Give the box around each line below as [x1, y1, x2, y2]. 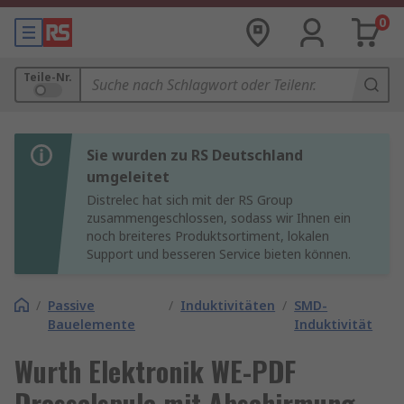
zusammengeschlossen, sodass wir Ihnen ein [87, 209, 351, 226]
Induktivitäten [180, 297, 276, 314]
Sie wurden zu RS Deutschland [87, 145, 303, 165]
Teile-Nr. [23, 69, 72, 85]
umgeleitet [87, 167, 170, 187]
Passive [48, 297, 95, 314]
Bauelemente [48, 316, 135, 333]
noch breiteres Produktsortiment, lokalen [87, 227, 329, 244]
